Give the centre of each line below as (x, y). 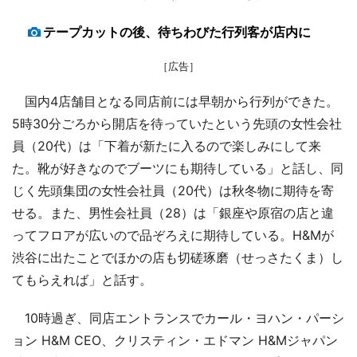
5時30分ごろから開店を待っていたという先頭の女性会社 (177, 123)
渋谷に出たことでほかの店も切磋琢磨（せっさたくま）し (178, 257)
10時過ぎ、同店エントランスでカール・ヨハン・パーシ (178, 318)
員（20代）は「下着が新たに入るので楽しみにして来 (167, 145)
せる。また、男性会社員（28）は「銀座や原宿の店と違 (173, 212)
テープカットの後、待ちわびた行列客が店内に (177, 31)
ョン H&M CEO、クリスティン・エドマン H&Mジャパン (175, 340)
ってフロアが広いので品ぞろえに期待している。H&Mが (173, 235)
